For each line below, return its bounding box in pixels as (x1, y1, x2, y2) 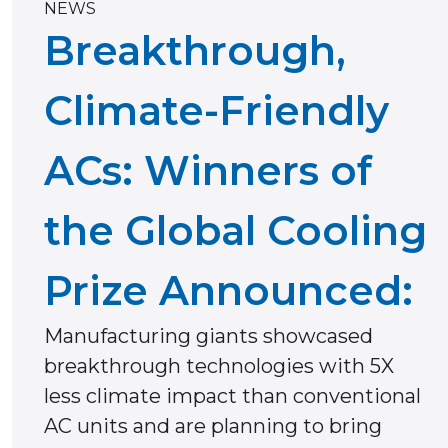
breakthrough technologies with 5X (44, 354, 394, 379)
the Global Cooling (44, 206, 427, 256)
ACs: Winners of (44, 146, 372, 196)
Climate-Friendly (44, 86, 389, 136)
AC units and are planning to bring (44, 414, 382, 439)
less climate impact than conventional (44, 384, 421, 409)
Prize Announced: (44, 266, 413, 316)
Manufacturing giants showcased (44, 324, 373, 349)
